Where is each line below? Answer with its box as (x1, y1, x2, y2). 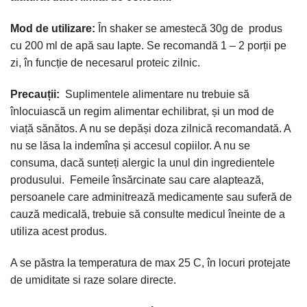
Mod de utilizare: (10, 23, 95, 35)
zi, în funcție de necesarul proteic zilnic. (10, 57, 200, 69)
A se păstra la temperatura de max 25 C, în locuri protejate (10, 256, 291, 269)
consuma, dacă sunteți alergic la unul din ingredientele (10, 156, 275, 169)
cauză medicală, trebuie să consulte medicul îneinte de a (10, 208, 285, 220)
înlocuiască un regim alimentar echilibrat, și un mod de (10, 105, 274, 117)
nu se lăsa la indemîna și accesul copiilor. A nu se (10, 139, 250, 151)
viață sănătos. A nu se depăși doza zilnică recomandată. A (10, 122, 291, 134)
